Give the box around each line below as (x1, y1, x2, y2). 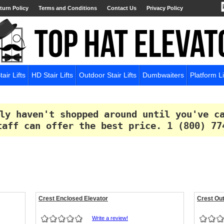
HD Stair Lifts (31, 71, 73, 79)
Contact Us (107, 5, 136, 11)
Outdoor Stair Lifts (79, 71, 136, 79)
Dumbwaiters (142, 71, 184, 79)
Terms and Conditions (38, 5, 97, 11)
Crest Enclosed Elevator (38, 195, 108, 202)
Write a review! (92, 215, 128, 221)
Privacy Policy (146, 5, 183, 11)
